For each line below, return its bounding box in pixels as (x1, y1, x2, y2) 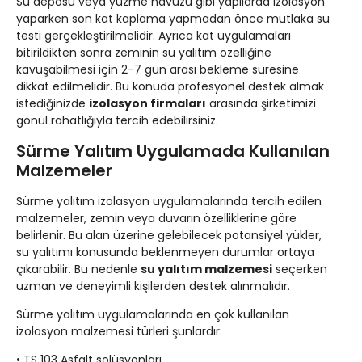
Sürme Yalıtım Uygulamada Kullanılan (16, 139, 330, 162)
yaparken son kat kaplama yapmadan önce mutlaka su (16, 11, 330, 27)
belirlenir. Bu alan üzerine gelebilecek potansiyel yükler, (16, 226, 322, 243)
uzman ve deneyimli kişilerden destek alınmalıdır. (16, 277, 290, 294)
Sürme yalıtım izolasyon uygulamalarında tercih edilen (16, 192, 322, 209)
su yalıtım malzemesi (141, 260, 272, 277)
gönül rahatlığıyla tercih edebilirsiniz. (16, 112, 218, 129)
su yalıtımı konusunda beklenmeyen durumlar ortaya (16, 243, 314, 260)
